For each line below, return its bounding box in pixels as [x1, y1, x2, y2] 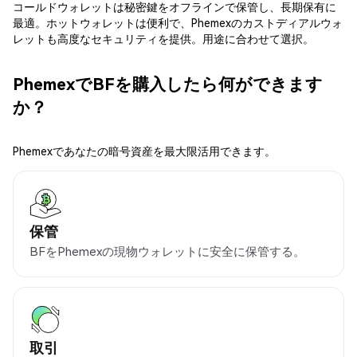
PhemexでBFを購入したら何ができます [13, 72, 323, 94]
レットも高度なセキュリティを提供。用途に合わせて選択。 [13, 31, 314, 46]
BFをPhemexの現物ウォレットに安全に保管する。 [29, 243, 305, 260]
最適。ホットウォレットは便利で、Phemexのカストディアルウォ [13, 15, 343, 30]
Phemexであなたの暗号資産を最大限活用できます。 [13, 143, 276, 159]
